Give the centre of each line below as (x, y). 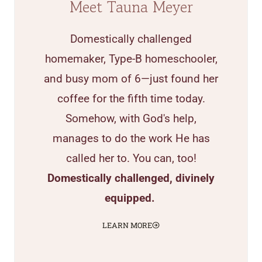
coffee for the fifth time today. (131, 99)
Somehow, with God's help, (131, 118)
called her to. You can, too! (131, 158)
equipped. (131, 198)
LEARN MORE (127, 225)
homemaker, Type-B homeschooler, (131, 59)
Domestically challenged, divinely (131, 178)
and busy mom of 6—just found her (131, 79)
